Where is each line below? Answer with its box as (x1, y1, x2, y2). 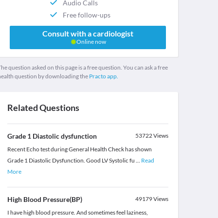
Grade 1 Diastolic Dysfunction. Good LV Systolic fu (7, 157, 136, 164)
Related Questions (7, 102, 79, 113)
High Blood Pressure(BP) (7, 195, 82, 204)
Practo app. (89, 73, 118, 80)
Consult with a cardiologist (42, 29, 133, 38)
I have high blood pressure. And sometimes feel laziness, (7, 209, 148, 217)
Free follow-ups (63, 10, 111, 19)
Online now (75, 38, 106, 46)
